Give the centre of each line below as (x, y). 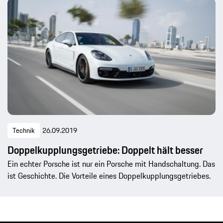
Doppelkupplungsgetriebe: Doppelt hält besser (105, 150)
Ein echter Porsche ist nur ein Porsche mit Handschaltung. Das (111, 164)
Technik (24, 131)
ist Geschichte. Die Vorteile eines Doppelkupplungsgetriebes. (109, 176)
